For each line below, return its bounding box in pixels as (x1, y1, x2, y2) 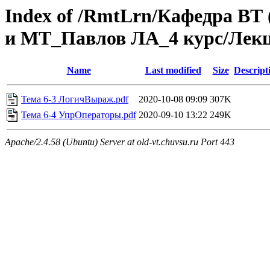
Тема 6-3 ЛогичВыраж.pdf (21, 94, 128, 105)
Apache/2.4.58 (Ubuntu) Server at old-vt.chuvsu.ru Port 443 (5, 137, 234, 148)
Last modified (145, 65, 201, 76)
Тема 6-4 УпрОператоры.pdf (21, 110, 136, 121)
